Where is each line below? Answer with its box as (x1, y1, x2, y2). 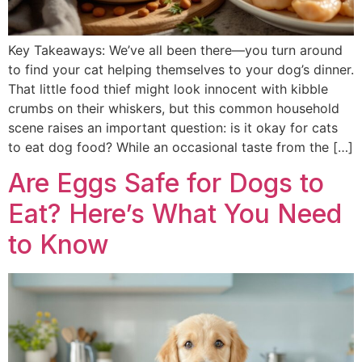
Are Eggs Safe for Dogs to (8, 167, 324, 200)
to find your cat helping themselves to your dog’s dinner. (8, 61, 354, 78)
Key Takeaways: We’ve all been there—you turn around (8, 41, 343, 58)
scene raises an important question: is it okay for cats (8, 119, 338, 136)
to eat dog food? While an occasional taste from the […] (8, 138, 353, 155)
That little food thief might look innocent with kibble (8, 80, 328, 97)
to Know (8, 229, 109, 261)
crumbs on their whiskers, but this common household (8, 99, 339, 116)
